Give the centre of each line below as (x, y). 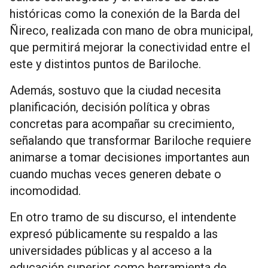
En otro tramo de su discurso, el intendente (123, 217)
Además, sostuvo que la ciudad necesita (115, 91)
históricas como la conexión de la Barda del (125, 14)
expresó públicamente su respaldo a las (114, 234)
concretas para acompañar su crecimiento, (122, 124)
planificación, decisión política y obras (110, 107)
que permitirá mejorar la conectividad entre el (130, 48)
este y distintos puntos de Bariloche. (105, 64)
